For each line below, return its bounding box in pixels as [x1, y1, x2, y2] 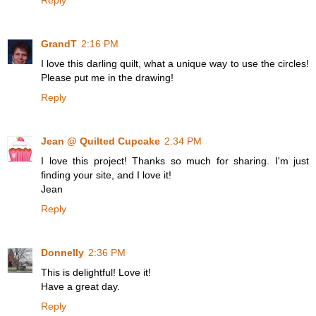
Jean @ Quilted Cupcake [41, 135, 160, 147]
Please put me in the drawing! [41, 71, 174, 83]
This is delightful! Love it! [41, 266, 151, 278]
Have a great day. [41, 280, 120, 292]
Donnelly [41, 246, 84, 258]
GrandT [41, 37, 77, 49]
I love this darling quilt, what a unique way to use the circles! [41, 57, 309, 69]
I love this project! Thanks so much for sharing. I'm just [41, 154, 309, 166]
